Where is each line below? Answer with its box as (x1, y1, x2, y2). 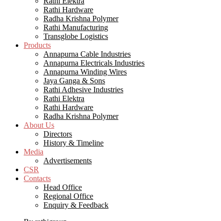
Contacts (24, 174, 51, 183)
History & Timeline (43, 139, 104, 147)
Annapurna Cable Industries (43, 50, 131, 58)
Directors (43, 130, 72, 138)
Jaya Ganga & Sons (43, 76, 105, 85)
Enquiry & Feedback (43, 201, 109, 209)
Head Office (43, 183, 82, 191)
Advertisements (43, 156, 92, 165)
